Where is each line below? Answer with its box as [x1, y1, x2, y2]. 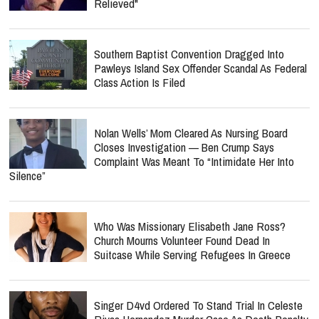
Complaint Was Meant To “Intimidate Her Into [94, 153, 294, 169]
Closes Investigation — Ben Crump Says [94, 139, 274, 155]
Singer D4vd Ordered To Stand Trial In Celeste [94, 297, 303, 313]
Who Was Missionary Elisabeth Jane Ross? [94, 218, 286, 234]
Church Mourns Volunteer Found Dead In [94, 232, 270, 249]
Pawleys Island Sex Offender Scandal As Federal [94, 60, 307, 76]
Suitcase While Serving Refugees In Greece [94, 246, 291, 263]
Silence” [9, 167, 46, 184]
